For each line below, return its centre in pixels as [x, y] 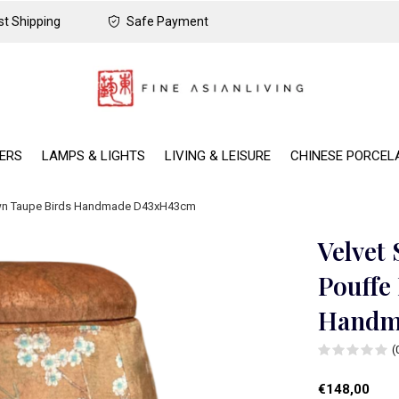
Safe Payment [166, 21]
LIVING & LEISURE [218, 155]
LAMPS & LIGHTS [94, 155]
